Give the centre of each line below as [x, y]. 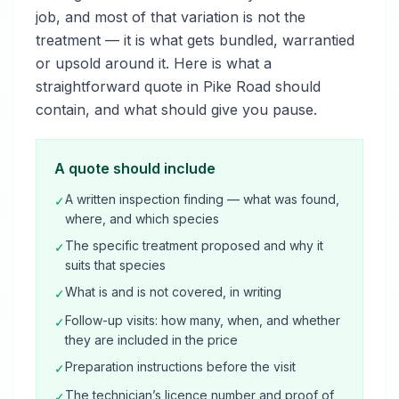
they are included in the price [151, 340]
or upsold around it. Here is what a [154, 63]
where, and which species [142, 219]
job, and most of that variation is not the [171, 17]
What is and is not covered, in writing [173, 292]
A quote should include [135, 168]
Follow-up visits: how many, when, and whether [203, 320]
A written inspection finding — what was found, [202, 199]
